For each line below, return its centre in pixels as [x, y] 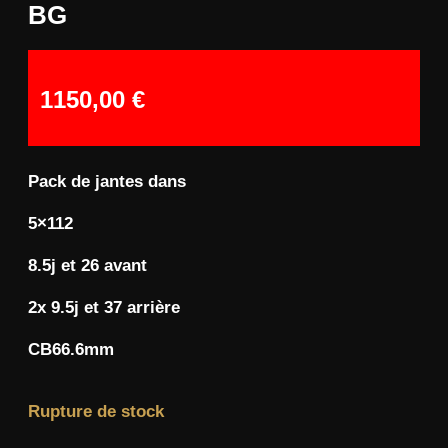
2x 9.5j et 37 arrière [104, 307]
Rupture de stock [96, 411]
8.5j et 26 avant [87, 265]
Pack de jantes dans [107, 181]
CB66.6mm [71, 349]
